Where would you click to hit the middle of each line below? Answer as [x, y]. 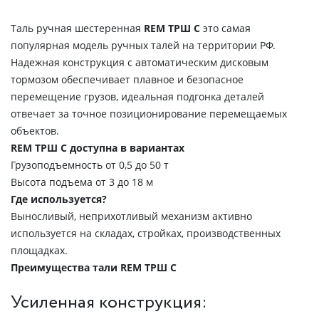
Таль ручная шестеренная [77, 28]
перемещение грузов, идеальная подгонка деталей [137, 96]
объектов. [35, 131]
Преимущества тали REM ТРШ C [94, 267]
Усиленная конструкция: [109, 302]
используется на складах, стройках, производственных [146, 233]
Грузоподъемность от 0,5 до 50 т [90, 165]
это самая [227, 28]
